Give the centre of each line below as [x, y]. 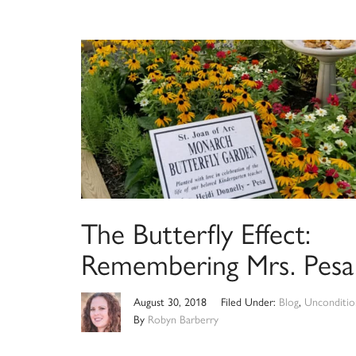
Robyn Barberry [183, 319]
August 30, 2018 [170, 302]
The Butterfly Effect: [196, 232]
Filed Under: [250, 302]
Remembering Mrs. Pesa [217, 263]
